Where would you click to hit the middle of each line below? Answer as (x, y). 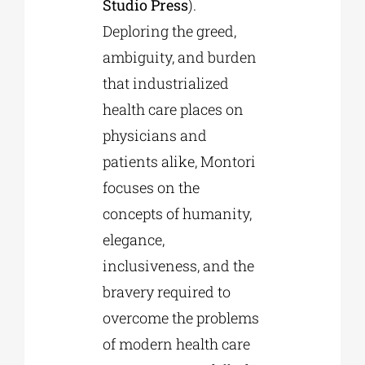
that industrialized (165, 84)
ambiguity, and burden (179, 57)
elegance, (133, 240)
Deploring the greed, (169, 31)
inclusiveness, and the (178, 266)
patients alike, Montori (179, 162)
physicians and (154, 136)
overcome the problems (180, 318)
